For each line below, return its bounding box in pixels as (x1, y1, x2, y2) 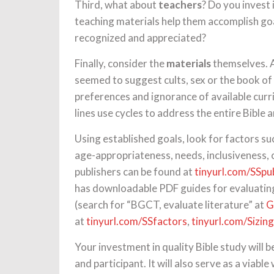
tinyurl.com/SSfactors (86, 215, 187, 228)
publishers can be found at (75, 165, 194, 178)
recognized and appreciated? (75, 31, 206, 44)
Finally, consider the (75, 57, 166, 70)
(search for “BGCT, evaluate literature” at (75, 198, 266, 211)
